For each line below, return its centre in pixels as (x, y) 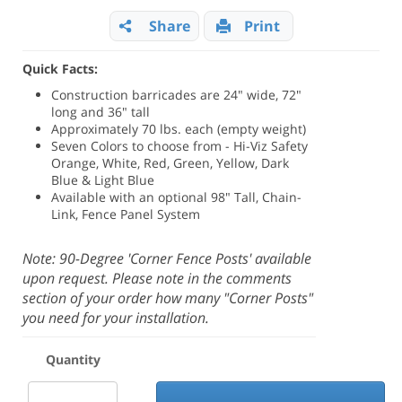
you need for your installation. (116, 318)
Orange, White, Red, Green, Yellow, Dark (170, 163)
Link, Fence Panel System (126, 214)
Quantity (73, 359)
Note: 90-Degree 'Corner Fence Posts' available (167, 258)
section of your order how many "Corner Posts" (168, 298)
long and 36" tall (101, 112)
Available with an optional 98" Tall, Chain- (177, 197)
